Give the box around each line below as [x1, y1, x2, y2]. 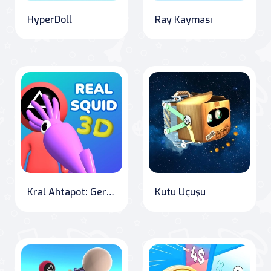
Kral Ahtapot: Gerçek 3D [106, 185, 114, 198]
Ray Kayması [155, 13, 212, 26]
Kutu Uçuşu [155, 185, 206, 198]
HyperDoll [27, 13, 72, 26]
